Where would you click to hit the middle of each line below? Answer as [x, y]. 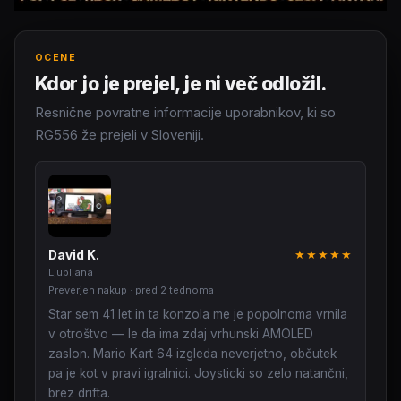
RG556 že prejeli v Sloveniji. [119, 135]
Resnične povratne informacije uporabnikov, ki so [185, 112]
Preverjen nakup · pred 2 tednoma [131, 290]
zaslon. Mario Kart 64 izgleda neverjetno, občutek [192, 353]
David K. [74, 255]
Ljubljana [71, 272]
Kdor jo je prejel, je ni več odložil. [181, 83]
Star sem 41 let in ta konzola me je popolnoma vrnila [198, 314]
